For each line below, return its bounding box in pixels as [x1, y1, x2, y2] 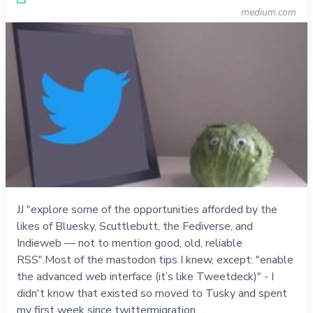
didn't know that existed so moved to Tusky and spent [17, 285, 287, 301]
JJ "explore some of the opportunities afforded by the [17, 201, 277, 217]
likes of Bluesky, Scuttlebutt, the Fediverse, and [17, 218, 253, 234]
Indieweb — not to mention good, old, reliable [17, 235, 242, 251]
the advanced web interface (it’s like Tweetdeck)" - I [17, 268, 274, 284]
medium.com [241, 6, 296, 20]
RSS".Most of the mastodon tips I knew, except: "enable [17, 252, 293, 268]
